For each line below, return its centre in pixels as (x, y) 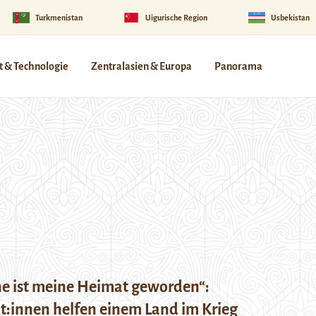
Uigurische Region (177, 17)
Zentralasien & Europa (141, 66)
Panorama (238, 66)
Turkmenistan (59, 17)
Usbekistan (290, 17)
